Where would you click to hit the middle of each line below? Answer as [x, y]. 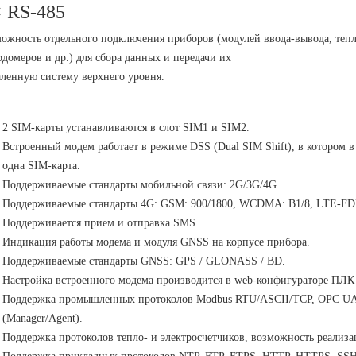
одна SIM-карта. [41, 166]
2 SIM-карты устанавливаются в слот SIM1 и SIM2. [126, 128]
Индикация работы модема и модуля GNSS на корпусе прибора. [156, 242]
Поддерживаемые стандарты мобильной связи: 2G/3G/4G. [141, 185]
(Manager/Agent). [43, 318]
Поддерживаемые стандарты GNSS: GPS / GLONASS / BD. [144, 261]
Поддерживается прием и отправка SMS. [101, 223]
